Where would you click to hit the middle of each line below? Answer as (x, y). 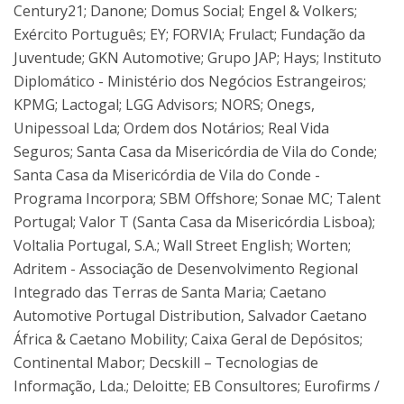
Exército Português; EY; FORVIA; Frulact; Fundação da (189, 34)
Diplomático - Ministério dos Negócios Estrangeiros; (190, 81)
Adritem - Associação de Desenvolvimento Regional (186, 269)
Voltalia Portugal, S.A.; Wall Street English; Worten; (182, 245)
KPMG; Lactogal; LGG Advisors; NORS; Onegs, (164, 105)
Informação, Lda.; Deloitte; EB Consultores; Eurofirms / (197, 386)
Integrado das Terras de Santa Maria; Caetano (170, 292)
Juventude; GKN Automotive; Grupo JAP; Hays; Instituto (197, 58)
